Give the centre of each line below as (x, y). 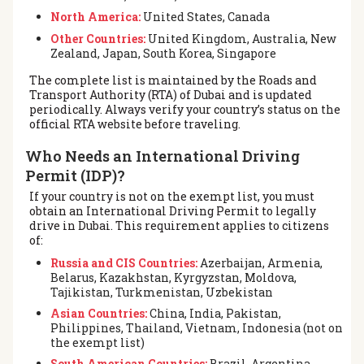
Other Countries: (97, 38)
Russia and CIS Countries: (123, 262)
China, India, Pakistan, (214, 313)
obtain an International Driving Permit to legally (173, 210)
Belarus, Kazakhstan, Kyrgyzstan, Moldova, (173, 277)
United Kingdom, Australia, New (240, 38)
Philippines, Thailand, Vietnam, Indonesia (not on (196, 327)
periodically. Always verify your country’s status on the (185, 109)
